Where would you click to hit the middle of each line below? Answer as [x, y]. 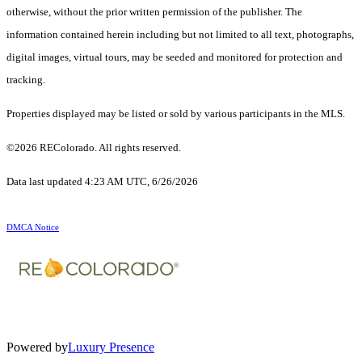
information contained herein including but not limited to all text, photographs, [180, 35]
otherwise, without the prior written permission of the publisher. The [154, 12]
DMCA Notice [33, 228]
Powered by [37, 347]
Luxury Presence [111, 347]
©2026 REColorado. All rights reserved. [95, 148]
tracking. [26, 80]
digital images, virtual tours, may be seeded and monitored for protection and [175, 57]
